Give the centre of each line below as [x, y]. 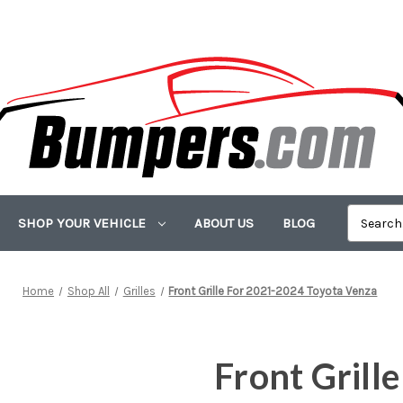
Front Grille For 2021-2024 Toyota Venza [273, 291]
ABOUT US [224, 223]
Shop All [88, 291]
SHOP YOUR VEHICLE [83, 223]
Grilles [139, 291]
